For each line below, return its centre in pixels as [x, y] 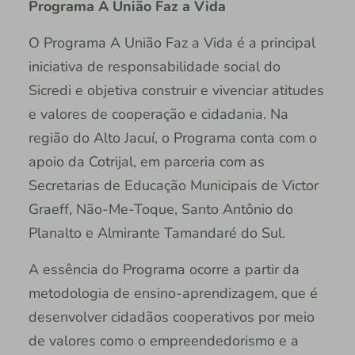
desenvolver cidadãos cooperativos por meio [171, 317]
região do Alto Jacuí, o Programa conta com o [172, 138]
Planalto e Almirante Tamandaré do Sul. [157, 233]
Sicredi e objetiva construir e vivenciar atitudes [176, 91]
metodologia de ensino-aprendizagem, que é [173, 294]
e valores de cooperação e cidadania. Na [158, 115]
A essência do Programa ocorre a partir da [164, 270]
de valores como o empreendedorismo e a [163, 341]
